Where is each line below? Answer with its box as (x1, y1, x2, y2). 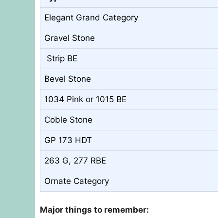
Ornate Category (44, 176, 109, 186)
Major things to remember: (40, 205, 149, 215)
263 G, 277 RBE (44, 155, 106, 165)
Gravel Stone (44, 33, 95, 43)
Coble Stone (44, 114, 92, 125)
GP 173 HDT (44, 135, 92, 145)
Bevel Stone (44, 73, 91, 84)
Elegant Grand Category (44, 12, 138, 22)
